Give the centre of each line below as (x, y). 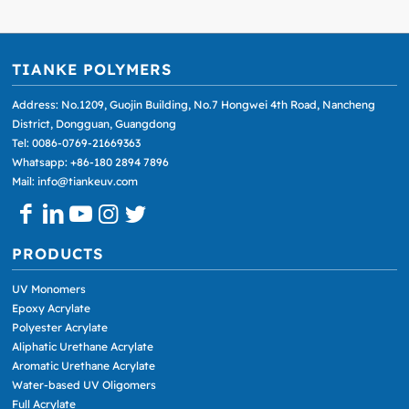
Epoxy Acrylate (52, 309)
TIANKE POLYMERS (92, 68)
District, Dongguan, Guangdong (94, 123)
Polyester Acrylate (60, 328)
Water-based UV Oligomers (84, 385)
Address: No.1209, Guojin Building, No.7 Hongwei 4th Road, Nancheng (194, 104)
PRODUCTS (58, 253)
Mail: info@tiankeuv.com (75, 181)
